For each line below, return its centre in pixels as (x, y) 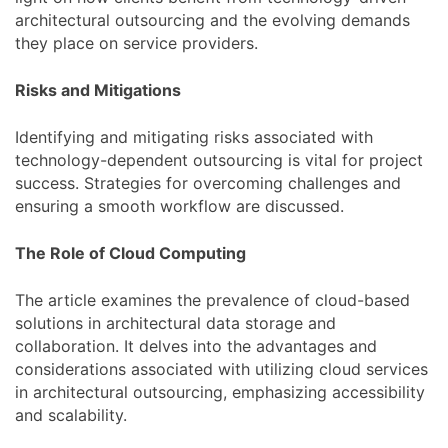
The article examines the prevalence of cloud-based (212, 299)
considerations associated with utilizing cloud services (221, 368)
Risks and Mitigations (98, 89)
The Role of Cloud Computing (130, 252)
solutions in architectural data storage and (175, 322)
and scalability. (71, 414)
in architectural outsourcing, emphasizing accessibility (220, 391)
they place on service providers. (136, 42)
